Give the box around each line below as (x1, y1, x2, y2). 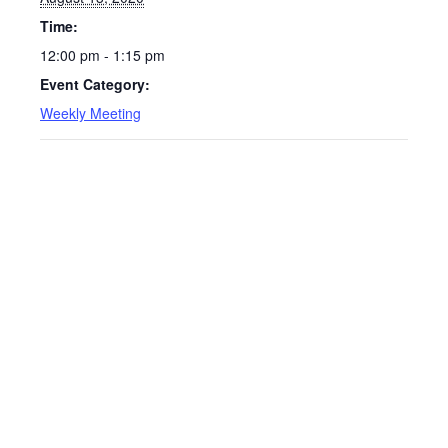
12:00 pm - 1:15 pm (40, 45, 165, 65)
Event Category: (40, 74, 150, 94)
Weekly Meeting (40, 103, 141, 123)
